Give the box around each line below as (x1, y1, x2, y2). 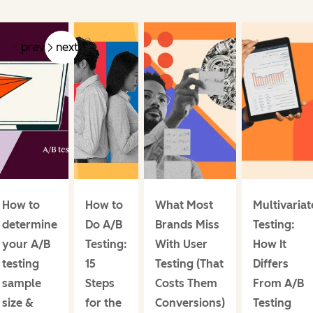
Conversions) (154, 296, 225, 310)
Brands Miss (154, 217, 219, 231)
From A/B (252, 276, 304, 290)
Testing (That (154, 256, 224, 270)
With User (154, 237, 208, 251)
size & (1, 296, 34, 310)
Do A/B (85, 217, 122, 231)
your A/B (1, 237, 50, 251)
